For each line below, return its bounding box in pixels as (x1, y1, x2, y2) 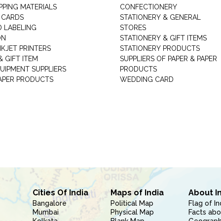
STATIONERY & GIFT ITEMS (119, 34, 207, 42)
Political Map (110, 199, 153, 207)
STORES (119, 24, 146, 32)
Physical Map (110, 208, 154, 216)
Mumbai (32, 208, 59, 216)
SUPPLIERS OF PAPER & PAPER (119, 55, 217, 63)
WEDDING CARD (119, 75, 174, 83)
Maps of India (110, 188, 164, 197)
